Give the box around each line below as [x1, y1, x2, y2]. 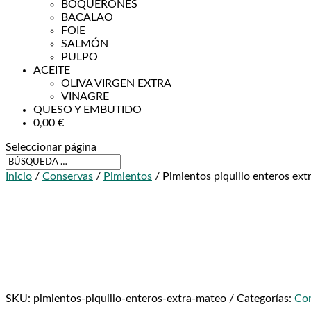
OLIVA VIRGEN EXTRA [61, 78, 171, 89]
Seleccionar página [6, 142, 96, 153]
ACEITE [33, 65, 70, 76]
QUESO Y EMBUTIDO [33, 104, 142, 115]
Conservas [42, 171, 93, 182]
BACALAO [61, 12, 113, 23]
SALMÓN [61, 38, 108, 49]
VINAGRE [61, 91, 109, 102]
